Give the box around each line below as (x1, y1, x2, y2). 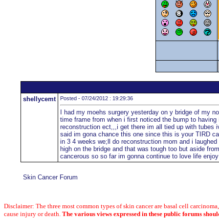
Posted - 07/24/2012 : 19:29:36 (60, 95, 133, 101)
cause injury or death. (4, 210, 62, 218)
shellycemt (22, 95, 56, 103)
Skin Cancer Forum (22, 174, 78, 181)
